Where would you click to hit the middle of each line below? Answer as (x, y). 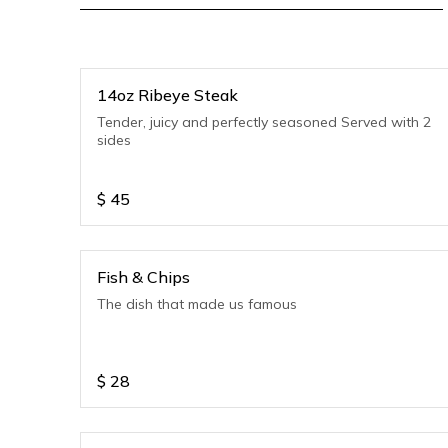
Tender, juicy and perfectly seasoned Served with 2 (264, 122)
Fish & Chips (143, 277)
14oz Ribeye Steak (167, 95)
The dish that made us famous (197, 304)
